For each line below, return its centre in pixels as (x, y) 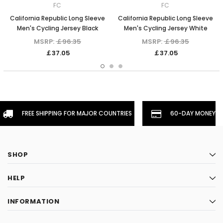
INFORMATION (34, 202)
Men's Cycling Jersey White (166, 28)
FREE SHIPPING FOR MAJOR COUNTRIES (77, 113)
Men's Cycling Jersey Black (57, 28)
